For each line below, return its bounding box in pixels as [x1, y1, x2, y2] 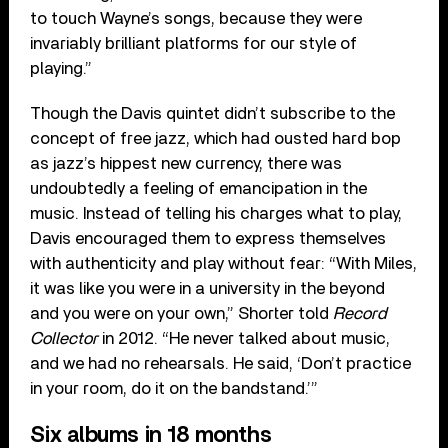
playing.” [30, 60, 93, 78]
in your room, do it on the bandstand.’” [30, 380, 319, 398]
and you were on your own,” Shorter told [30, 305, 334, 323]
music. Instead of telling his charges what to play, [30, 205, 403, 223]
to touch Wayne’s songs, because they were [30, 10, 363, 28]
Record [333, 305, 388, 323]
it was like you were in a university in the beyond [30, 280, 386, 298]
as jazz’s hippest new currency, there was [30, 155, 343, 173]
